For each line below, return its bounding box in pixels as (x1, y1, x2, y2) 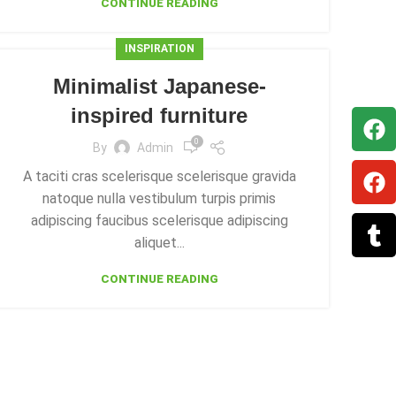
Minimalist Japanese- (52, 74, 266, 98)
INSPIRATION (124, 42, 194, 55)
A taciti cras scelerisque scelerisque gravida (22, 168, 296, 185)
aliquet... (133, 234, 185, 251)
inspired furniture (71, 103, 247, 127)
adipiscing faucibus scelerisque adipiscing (30, 212, 288, 229)
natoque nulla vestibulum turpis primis (42, 190, 276, 207)
